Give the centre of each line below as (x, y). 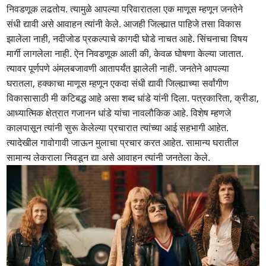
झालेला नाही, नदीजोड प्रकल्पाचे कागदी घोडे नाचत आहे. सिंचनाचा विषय (127, 38)
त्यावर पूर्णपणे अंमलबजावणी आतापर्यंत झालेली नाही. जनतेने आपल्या (118, 68)
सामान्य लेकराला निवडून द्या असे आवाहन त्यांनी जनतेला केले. (109, 157)
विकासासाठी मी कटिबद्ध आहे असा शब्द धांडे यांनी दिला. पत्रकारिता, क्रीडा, (133, 98)
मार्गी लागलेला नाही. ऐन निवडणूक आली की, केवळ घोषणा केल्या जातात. (125, 53)
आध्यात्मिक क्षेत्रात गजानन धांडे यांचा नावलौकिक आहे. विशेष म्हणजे (119, 113)
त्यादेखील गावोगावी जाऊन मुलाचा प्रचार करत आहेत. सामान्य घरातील (123, 142)
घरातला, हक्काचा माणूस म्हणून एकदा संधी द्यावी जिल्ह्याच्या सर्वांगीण (118, 83)
